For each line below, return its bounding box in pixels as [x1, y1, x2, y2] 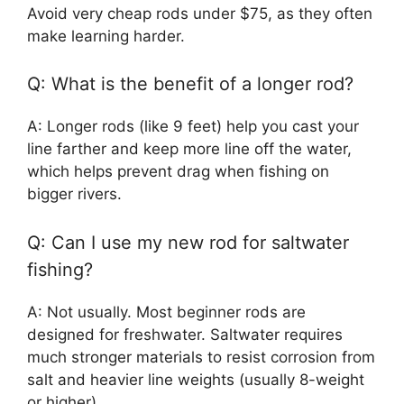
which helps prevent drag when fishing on [27, 162, 329, 180]
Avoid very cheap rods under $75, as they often [27, 4, 372, 23]
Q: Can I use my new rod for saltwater [27, 231, 349, 253]
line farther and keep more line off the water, [27, 140, 352, 158]
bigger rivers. [27, 185, 122, 203]
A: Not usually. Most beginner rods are [27, 302, 306, 321]
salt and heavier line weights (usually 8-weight [27, 370, 364, 389]
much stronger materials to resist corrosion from [27, 347, 375, 366]
